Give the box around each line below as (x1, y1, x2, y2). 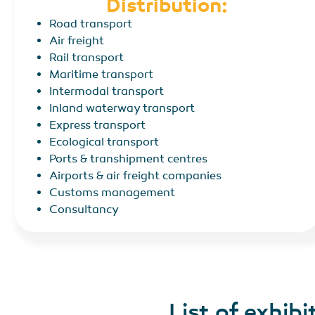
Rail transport (49, 51, 124, 65)
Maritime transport (49, 67, 153, 82)
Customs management (49, 186, 175, 200)
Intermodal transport (49, 84, 164, 99)
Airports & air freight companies (49, 169, 221, 184)
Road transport (49, 17, 132, 32)
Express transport (49, 118, 146, 133)
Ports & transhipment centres (49, 152, 207, 167)
